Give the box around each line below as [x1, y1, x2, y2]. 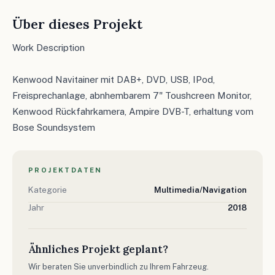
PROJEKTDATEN [28, 166, 103, 174]
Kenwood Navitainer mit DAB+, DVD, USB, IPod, [12, 74, 215, 85]
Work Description [12, 42, 85, 53]
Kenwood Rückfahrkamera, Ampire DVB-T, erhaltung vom [12, 106, 254, 117]
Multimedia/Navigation [154, 184, 247, 195]
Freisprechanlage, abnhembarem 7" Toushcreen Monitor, [12, 90, 252, 101]
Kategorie [28, 184, 67, 195]
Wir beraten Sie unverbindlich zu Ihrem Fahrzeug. [28, 261, 209, 271]
